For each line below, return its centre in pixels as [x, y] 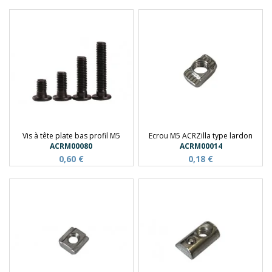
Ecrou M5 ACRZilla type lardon [201, 135]
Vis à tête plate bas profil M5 [71, 135]
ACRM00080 [71, 146]
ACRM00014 [201, 146]
